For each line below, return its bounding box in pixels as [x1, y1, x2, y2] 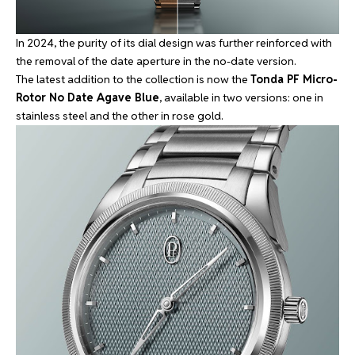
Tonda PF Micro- [250, 71, 338, 86]
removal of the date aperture [35, 53, 181, 68]
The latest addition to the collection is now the [16, 71, 250, 86]
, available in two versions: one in [159, 90, 323, 105]
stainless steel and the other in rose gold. [16, 108, 223, 123]
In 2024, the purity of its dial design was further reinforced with [16, 35, 332, 50]
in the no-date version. [181, 53, 296, 68]
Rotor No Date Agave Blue [16, 90, 159, 105]
